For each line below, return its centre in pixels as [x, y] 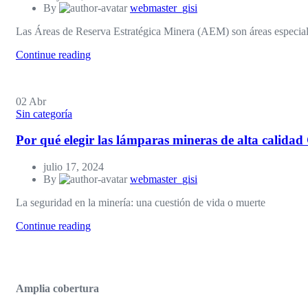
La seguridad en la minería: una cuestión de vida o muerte [141, 203]
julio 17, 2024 [74, 167]
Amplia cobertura [57, 289]
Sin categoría [44, 113]
